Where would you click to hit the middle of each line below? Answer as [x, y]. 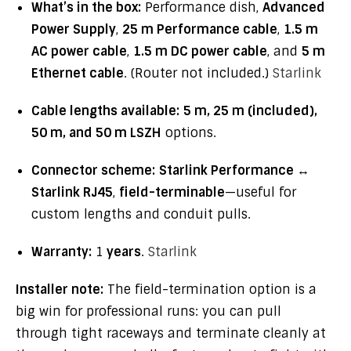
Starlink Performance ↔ [234, 170]
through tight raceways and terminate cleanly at [171, 333]
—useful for [261, 192]
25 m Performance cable [200, 29]
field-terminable [172, 192]
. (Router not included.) [198, 73]
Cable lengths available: [105, 111]
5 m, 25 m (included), [250, 111]
